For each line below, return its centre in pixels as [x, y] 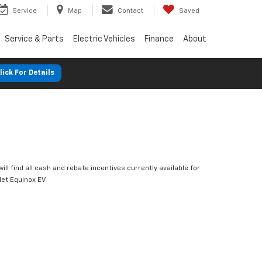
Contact [130, 11]
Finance [159, 39]
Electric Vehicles [104, 39]
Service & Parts [34, 39]
